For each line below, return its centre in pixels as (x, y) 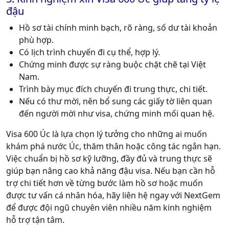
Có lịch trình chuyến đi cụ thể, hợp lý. (89, 52)
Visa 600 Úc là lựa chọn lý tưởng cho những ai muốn (107, 134)
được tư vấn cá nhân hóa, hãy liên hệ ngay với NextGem (113, 196)
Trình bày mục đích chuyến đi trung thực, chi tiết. (113, 89)
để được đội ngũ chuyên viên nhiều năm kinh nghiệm (109, 208)
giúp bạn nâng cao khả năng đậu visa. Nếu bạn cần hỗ (111, 171)
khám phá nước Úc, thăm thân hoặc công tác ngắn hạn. (113, 146)
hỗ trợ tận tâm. (35, 220)
